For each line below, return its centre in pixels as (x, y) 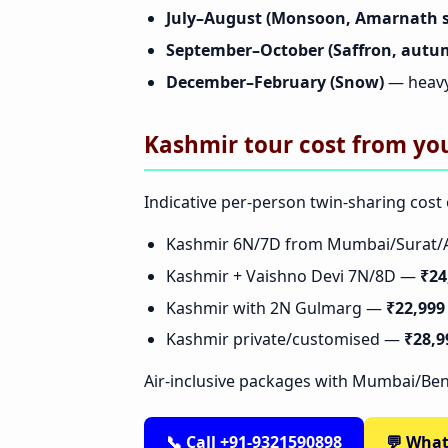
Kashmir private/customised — (285, 339)
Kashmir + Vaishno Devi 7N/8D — (293, 276)
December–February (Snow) (275, 81)
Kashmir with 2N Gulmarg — (276, 307)
